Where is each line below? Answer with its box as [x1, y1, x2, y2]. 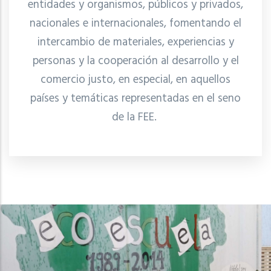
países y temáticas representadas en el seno [30, 90, 241, 108]
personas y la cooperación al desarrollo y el [32, 52, 239, 71]
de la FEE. [111, 108, 160, 127]
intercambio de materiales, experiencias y [37, 33, 234, 52]
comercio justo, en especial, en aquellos [41, 71, 230, 90]
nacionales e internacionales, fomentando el [30, 15, 241, 33]
